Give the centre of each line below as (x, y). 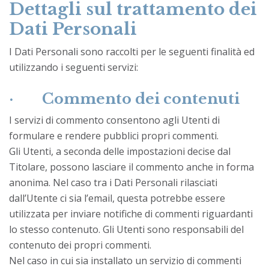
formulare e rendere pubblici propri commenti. (114, 135)
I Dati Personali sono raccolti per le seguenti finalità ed (132, 51)
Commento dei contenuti (141, 98)
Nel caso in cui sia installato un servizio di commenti (125, 260)
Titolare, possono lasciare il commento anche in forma (131, 167)
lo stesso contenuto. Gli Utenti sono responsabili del (126, 229)
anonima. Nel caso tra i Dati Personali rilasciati (113, 182)
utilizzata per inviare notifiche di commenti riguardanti (131, 213)
